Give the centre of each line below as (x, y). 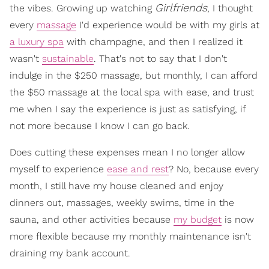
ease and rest (138, 169)
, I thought (230, 8)
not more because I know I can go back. (100, 126)
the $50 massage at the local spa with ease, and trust (132, 92)
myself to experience (58, 169)
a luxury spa (37, 42)
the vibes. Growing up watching (82, 8)
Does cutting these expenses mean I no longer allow (127, 152)
